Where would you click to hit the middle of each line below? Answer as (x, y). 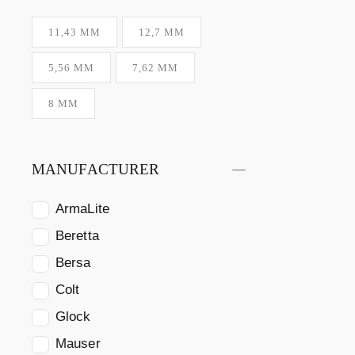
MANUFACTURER (96, 170)
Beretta (77, 236)
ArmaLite (82, 209)
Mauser (78, 344)
